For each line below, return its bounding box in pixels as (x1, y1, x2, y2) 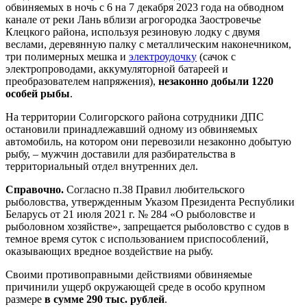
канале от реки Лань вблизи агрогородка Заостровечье (5, 14, 261, 26)
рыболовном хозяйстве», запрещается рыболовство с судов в (5, 221, 289, 233)
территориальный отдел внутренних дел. (5, 160, 198, 173)
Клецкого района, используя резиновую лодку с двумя (5, 26, 260, 38)
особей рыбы (5, 88, 70, 100)
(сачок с (197, 51, 236, 63)
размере (5, 293, 45, 306)
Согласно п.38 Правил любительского (64, 184, 245, 196)
